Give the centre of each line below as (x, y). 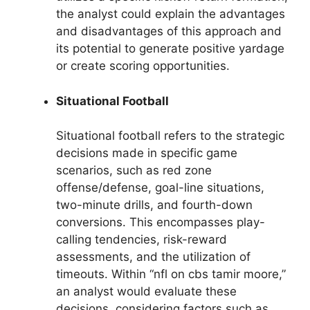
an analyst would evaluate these (146, 291)
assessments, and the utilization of (153, 257)
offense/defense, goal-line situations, (160, 188)
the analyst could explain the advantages (171, 14)
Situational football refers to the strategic (170, 136)
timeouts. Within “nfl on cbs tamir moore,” (171, 274)
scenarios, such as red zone (134, 170)
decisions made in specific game (147, 153)
